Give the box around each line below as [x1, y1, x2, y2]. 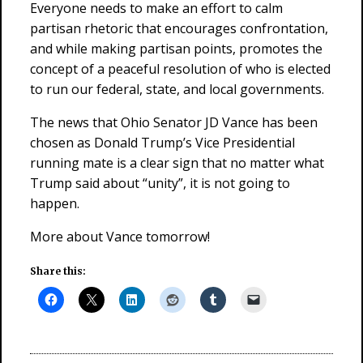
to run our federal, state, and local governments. [30, 80, 324, 98]
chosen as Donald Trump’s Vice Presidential [30, 134, 295, 152]
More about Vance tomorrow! [30, 228, 210, 246]
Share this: [30, 265, 86, 277]
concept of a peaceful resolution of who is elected [30, 60, 331, 78]
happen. [30, 194, 79, 212]
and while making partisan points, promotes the [30, 40, 322, 58]
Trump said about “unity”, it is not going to [30, 174, 290, 192]
